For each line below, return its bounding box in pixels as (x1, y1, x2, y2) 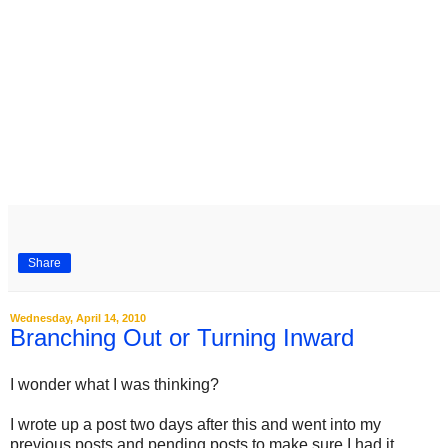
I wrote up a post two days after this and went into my (10, 416, 381, 434)
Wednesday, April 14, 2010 (10, 311, 146, 324)
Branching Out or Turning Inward (10, 323, 354, 351)
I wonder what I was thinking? (10, 376, 219, 394)
